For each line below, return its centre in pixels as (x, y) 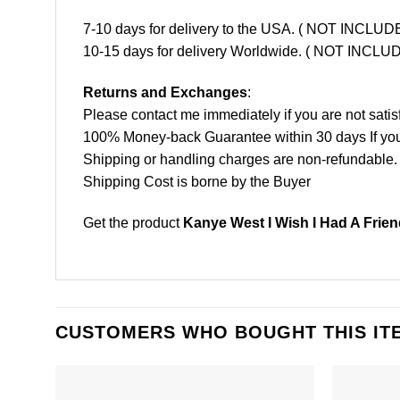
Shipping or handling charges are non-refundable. (240, 160)
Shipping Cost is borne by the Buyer (197, 182)
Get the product (133, 222)
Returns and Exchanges (165, 93)
